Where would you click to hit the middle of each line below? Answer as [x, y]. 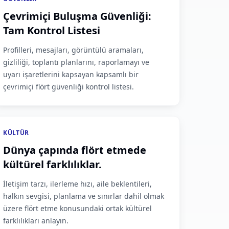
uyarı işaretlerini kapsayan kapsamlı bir [71, 74]
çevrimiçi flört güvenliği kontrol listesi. [69, 87]
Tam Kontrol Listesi [52, 30]
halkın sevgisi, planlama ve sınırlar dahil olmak [84, 196]
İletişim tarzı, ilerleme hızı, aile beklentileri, [78, 184]
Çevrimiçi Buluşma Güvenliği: [77, 16]
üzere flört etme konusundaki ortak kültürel [78, 208]
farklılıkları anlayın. [36, 221]
